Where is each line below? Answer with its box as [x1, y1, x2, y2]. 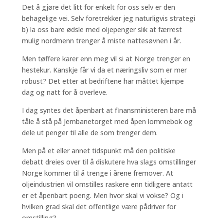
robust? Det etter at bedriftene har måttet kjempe [21, 76, 184, 86]
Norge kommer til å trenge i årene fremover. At [21, 168, 173, 178]
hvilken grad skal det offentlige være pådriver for [21, 202, 176, 211]
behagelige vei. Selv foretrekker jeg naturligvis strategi [21, 14, 195, 23]
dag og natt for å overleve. [21, 88, 108, 97]
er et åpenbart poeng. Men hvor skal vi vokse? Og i [21, 191, 183, 200]
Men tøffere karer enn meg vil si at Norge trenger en [21, 54, 190, 63]
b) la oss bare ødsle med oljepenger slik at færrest [21, 25, 182, 34]
